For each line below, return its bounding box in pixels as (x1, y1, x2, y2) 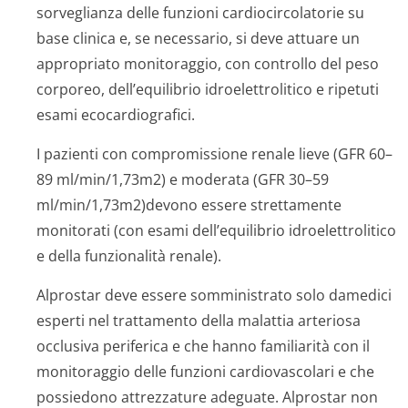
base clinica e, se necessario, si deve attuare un (36, 28, 360, 48)
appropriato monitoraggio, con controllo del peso (36, 54, 379, 74)
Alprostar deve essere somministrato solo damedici (36, 285, 392, 305)
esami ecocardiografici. (36, 105, 195, 125)
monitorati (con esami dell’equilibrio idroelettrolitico (36, 220, 396, 240)
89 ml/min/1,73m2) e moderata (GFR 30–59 (36, 169, 329, 189)
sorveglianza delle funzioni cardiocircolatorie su (36, 3, 364, 23)
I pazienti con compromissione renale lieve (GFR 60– (36, 144, 393, 164)
